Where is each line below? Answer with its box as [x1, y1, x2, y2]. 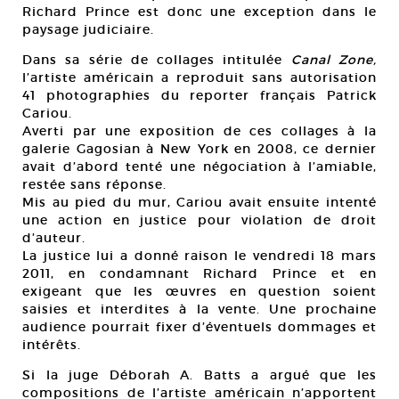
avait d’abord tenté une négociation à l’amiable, [22, 159, 377, 175]
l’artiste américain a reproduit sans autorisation [22, 69, 377, 85]
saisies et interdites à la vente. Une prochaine [22, 301, 377, 317]
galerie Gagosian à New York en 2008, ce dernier [22, 141, 377, 157]
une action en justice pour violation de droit [22, 212, 377, 228]
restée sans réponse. [22, 176, 167, 192]
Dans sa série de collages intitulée [22, 52, 291, 68]
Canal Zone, [290, 52, 378, 68]
